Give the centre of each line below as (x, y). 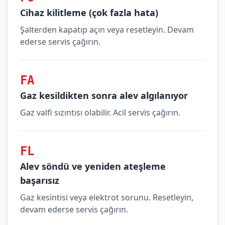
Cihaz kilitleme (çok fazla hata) (89, 13)
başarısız (40, 180)
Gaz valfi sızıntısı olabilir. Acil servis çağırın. (100, 113)
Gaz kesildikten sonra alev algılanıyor (104, 95)
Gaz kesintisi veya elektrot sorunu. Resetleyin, (107, 197)
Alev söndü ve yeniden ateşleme (93, 166)
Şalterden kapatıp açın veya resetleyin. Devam (107, 30)
